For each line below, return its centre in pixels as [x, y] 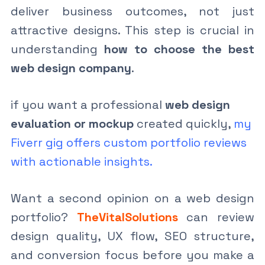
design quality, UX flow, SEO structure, [132, 236]
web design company [71, 68]
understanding [57, 49]
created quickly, [183, 123]
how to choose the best [179, 49]
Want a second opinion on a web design [132, 198]
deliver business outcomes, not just [132, 11]
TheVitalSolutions [127, 217]
